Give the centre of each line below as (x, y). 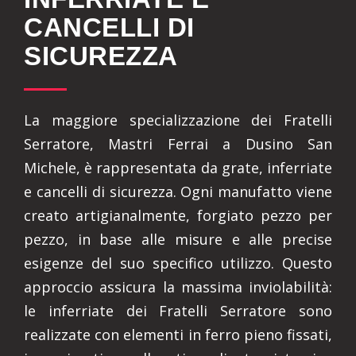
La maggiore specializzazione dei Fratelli (178, 120)
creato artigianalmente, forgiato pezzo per (178, 216)
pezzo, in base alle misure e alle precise (178, 240)
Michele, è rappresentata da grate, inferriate (178, 168)
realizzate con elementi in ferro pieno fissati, (178, 335)
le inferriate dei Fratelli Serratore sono (178, 311)
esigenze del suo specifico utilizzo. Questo (178, 263)
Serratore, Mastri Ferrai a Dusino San (178, 144)
